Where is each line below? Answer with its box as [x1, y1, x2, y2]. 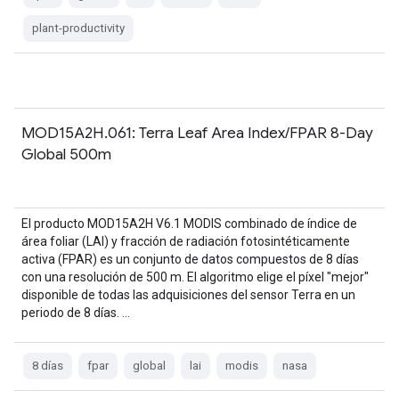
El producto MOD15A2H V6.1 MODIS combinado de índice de [21, 216, 357, 231]
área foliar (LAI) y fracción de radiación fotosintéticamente [21, 234, 350, 248]
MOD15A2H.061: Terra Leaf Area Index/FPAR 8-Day [21, 123, 373, 142]
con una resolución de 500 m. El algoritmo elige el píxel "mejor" [21, 270, 369, 284]
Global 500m [21, 144, 111, 164]
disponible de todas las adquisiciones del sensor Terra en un [21, 288, 355, 302]
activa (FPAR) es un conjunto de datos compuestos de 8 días [21, 252, 359, 266]
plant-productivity [32, 21, 125, 35]
